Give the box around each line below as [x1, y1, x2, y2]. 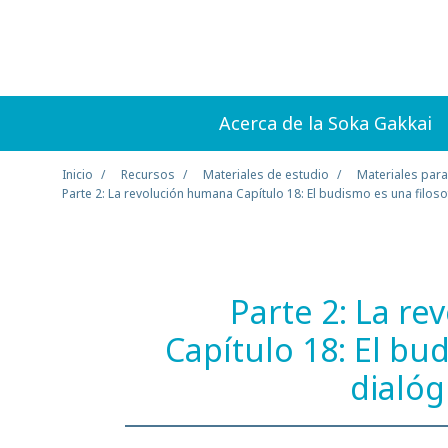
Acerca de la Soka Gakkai [219, 111, 433, 135]
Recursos [121, 166, 176, 183]
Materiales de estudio [203, 166, 330, 183]
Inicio [62, 166, 94, 183]
